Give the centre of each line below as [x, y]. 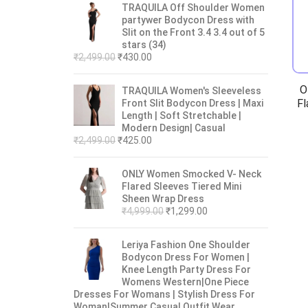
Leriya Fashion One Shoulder [186, 245]
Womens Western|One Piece [185, 282]
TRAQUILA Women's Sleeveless [191, 91]
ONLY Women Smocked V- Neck [191, 174]
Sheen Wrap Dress [163, 199]
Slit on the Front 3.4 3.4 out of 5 [193, 32]
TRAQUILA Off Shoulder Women [193, 8]
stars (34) [144, 45]
